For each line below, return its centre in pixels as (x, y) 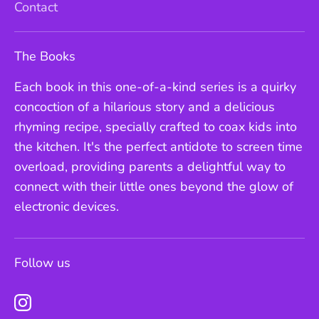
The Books (45, 57)
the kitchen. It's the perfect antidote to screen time (158, 147)
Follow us (42, 263)
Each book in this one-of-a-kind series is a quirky (155, 87)
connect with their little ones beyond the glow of (154, 187)
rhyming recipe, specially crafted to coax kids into (156, 127)
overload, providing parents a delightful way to (150, 167)
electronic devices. (67, 207)
